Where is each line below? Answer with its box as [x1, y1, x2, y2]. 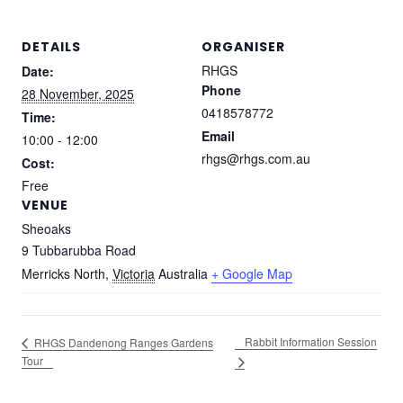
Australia [158, 264, 208, 282]
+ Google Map [211, 264, 292, 282]
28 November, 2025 [22, 84, 134, 103]
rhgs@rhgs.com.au [201, 148, 310, 167]
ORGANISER [201, 37, 285, 56]
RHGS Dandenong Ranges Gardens [31, 334, 213, 350]
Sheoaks [22, 219, 71, 237]
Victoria [112, 264, 155, 282]
